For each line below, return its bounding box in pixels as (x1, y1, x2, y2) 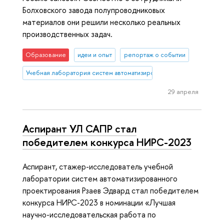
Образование (25, 50, 66, 59)
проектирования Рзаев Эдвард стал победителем (22, 184, 198, 196)
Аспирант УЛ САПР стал (22, 121, 136, 136)
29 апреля (167, 86, 198, 96)
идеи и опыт (77, 50, 112, 59)
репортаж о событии (123, 50, 185, 59)
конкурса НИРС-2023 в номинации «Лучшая (22, 196, 175, 208)
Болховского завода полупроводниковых (22, 4, 165, 16)
